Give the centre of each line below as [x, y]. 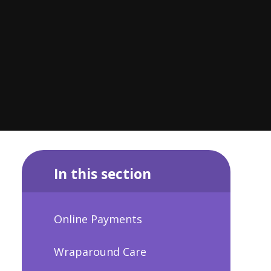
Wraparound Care [100, 251]
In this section [102, 174]
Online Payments [98, 219]
